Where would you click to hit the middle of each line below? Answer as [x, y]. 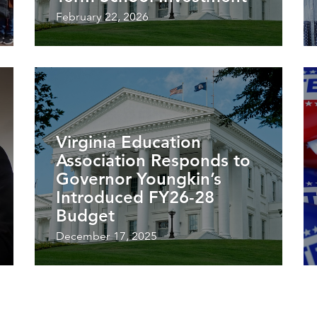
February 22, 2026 [102, 16]
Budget [85, 215]
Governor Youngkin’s [139, 178]
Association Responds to [153, 160]
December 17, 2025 [106, 236]
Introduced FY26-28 [135, 197]
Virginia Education [128, 142]
